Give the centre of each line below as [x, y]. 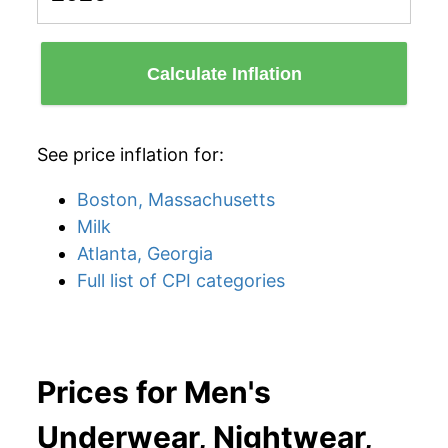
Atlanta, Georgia [145, 253]
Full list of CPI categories [181, 280]
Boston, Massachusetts [176, 199]
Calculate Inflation [224, 73]
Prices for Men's [154, 392]
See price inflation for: [130, 154]
